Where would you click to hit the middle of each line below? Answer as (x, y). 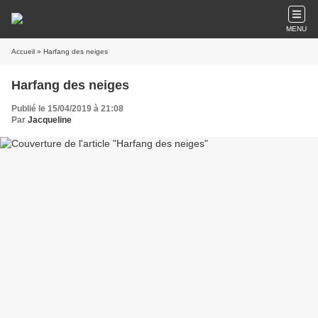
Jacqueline (50, 120)
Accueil (23, 51)
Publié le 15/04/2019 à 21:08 (67, 109)
